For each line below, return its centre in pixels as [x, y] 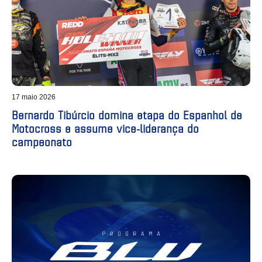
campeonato [42, 142]
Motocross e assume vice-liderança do [105, 128]
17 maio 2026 [34, 97]
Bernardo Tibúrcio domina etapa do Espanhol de [127, 115]
